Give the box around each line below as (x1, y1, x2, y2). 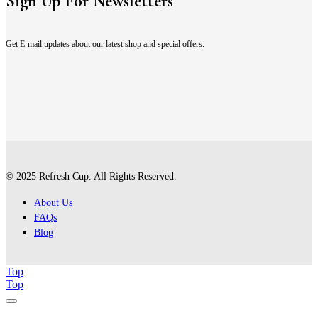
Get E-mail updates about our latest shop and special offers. (6, 38, 204, 49)
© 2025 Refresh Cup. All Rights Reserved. (6, 170, 177, 182)
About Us (34, 197, 72, 208)
